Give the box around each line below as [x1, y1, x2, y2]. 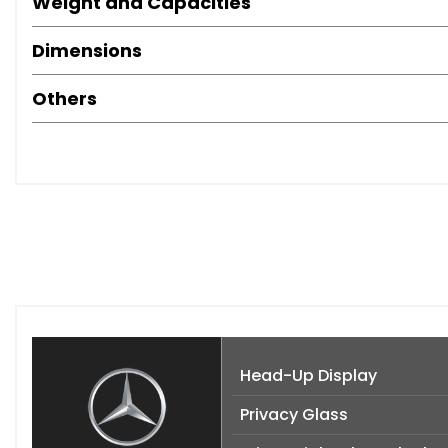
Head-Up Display [240, 364, 377, 388]
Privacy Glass [240, 403, 348, 427]
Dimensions [32, 38, 142, 64]
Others [32, 86, 97, 112]
